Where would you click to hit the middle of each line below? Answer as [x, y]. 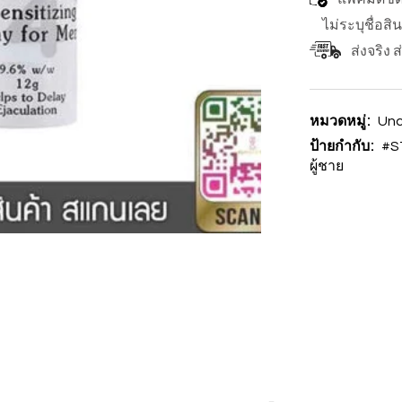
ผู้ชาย [327, 166]
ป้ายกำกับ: [344, 145]
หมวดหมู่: [342, 120]
